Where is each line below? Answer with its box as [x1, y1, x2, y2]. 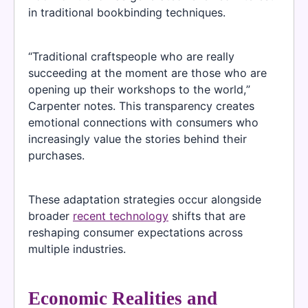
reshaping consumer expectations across [28, 225, 243, 240]
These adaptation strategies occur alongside [28, 192, 261, 207]
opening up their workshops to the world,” [28, 82, 250, 96]
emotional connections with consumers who [28, 115, 258, 129]
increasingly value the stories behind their [28, 131, 247, 146]
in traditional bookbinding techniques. [28, 5, 225, 19]
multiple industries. [28, 242, 126, 256]
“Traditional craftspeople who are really [28, 49, 234, 63]
